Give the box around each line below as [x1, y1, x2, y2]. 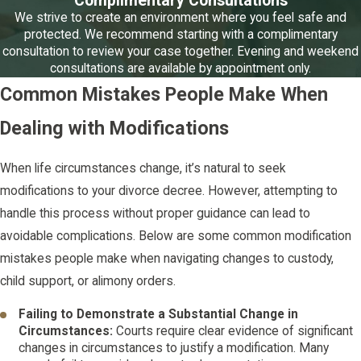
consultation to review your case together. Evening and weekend [2, 44, 359, 59]
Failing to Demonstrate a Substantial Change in [19, 307, 299, 322]
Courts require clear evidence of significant [116, 324, 354, 339]
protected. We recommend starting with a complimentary [23, 27, 338, 42]
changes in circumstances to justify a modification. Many [19, 341, 330, 356]
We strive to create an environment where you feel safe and [15, 10, 346, 25]
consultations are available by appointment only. [50, 60, 311, 76]
